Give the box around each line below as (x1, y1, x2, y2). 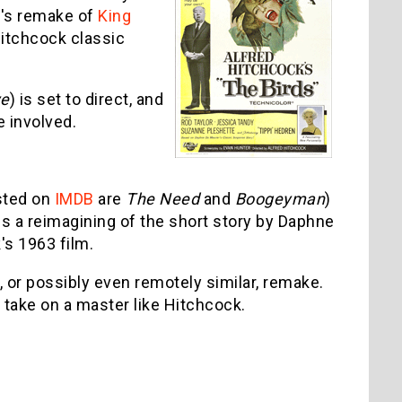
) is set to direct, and (9, 89, 163, 109)
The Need (126, 188, 199, 208)
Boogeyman (234, 188, 325, 208)
